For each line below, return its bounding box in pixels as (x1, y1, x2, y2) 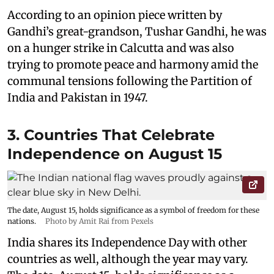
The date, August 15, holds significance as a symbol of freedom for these (7, 206, 259, 215)
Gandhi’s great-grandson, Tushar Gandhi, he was (7, 24, 267, 39)
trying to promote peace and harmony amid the (7, 57, 258, 72)
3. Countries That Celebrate (7, 126, 215, 144)
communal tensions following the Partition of (7, 74, 252, 88)
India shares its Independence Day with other (7, 235, 247, 250)
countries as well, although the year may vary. (7, 252, 248, 266)
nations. (7, 217, 38, 226)
